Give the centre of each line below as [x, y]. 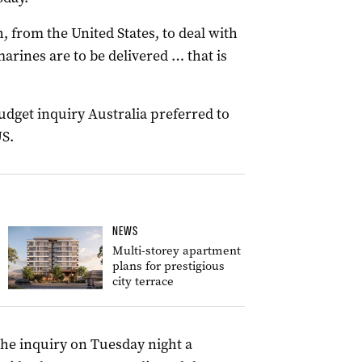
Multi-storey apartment [177, 250]
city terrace [143, 281]
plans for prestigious [168, 266]
